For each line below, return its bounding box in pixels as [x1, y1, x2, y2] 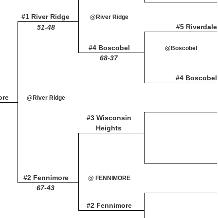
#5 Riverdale [176, 23, 217, 31]
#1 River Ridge [21, 13, 70, 20]
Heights [96, 124, 122, 132]
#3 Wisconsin [86, 114, 131, 122]
